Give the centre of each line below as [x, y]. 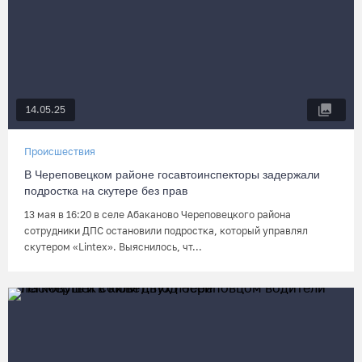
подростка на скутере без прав [106, 191]
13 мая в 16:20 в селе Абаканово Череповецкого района [158, 215]
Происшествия [60, 152]
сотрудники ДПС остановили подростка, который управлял [166, 231]
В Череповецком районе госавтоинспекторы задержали [172, 175]
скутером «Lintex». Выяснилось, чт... [113, 247]
